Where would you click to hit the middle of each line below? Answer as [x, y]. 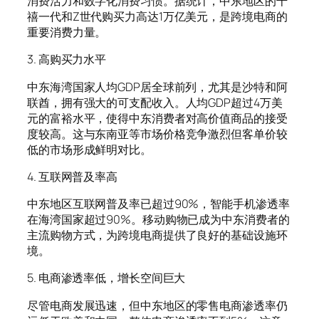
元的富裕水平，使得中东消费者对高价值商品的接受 [157, 118]
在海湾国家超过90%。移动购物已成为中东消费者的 [158, 220]
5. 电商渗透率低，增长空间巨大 [106, 278]
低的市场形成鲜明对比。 [89, 149]
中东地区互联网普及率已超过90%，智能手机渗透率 [158, 204]
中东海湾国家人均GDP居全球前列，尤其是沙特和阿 [157, 87]
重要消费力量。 [67, 32]
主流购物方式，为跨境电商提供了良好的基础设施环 [157, 235]
